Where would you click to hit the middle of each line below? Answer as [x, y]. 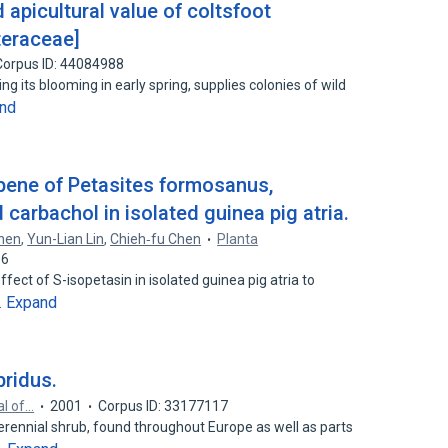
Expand [32, 302]
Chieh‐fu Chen [156, 239]
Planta [238, 239]
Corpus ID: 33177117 [163, 406]
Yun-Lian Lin [66, 239]
